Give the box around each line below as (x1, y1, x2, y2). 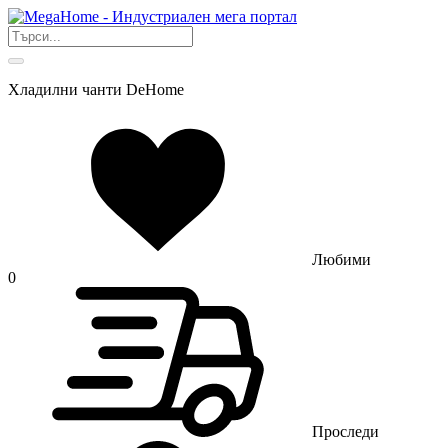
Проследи (312, 423, 379, 440)
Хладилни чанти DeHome (8, 81, 184, 98)
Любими (312, 251, 371, 268)
